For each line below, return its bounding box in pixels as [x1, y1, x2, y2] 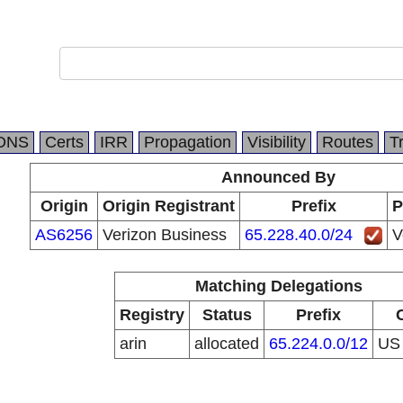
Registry [120, 306, 184, 324]
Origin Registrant [103, 197, 235, 215]
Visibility [247, 133, 306, 151]
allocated [194, 335, 259, 353]
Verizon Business [103, 226, 227, 244]
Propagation [144, 133, 231, 151]
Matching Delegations [194, 277, 363, 295]
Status [201, 306, 252, 324]
